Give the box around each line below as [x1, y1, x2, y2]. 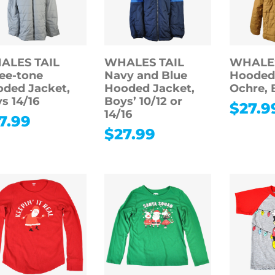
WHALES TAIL [104, 56, 185, 70]
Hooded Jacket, [104, 82, 195, 96]
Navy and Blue [104, 69, 188, 83]
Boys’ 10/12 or [104, 95, 183, 109]
